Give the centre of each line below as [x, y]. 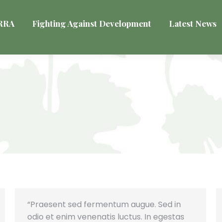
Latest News [193, 23]
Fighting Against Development [92, 23]
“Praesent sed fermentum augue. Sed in [104, 204]
